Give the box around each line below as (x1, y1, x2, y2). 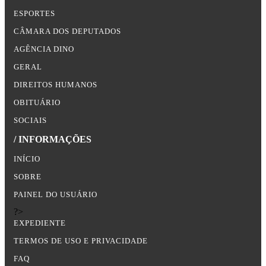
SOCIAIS (14, 116, 47, 125)
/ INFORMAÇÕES (14, 134, 91, 144)
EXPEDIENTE (14, 218, 66, 227)
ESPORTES (14, 9, 55, 18)
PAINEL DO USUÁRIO (14, 190, 97, 199)
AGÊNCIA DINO (14, 45, 74, 53)
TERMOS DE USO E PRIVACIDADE (14, 236, 148, 245)
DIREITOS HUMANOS (14, 80, 97, 89)
